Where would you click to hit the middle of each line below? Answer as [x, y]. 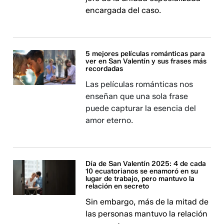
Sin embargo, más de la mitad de [147, 202]
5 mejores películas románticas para [145, 54]
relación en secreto [117, 186]
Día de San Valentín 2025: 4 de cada [146, 164]
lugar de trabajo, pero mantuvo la [140, 179]
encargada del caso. [123, 10]
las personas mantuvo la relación [147, 214]
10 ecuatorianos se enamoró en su [142, 171]
